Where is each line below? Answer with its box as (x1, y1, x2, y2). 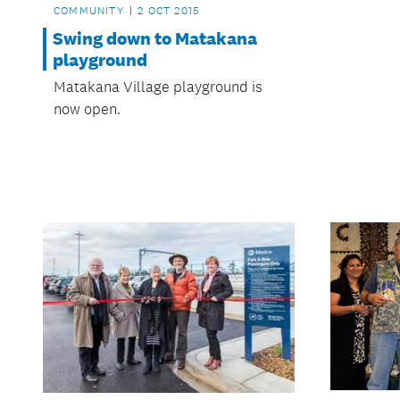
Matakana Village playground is (54, 78, 262, 96)
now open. (54, 100, 121, 119)
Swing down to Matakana (53, 28, 257, 50)
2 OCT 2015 (137, 4, 200, 19)
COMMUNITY (54, 4, 124, 19)
